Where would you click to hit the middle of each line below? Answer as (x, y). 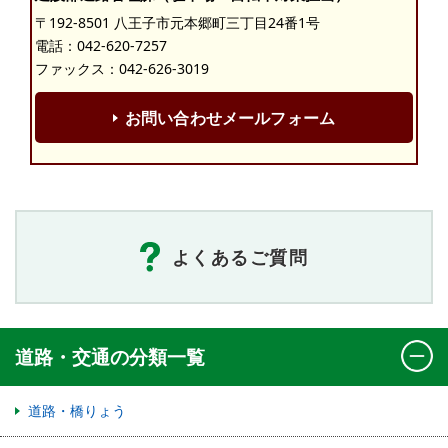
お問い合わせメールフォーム (230, 118)
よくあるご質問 (240, 256)
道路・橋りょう (77, 411)
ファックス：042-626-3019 (122, 68)
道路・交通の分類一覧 (110, 357)
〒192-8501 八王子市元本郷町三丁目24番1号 (177, 22)
